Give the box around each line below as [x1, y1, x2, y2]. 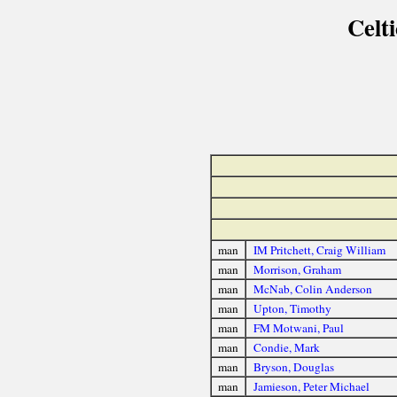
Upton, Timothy [253, 300, 331, 317]
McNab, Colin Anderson [253, 281, 372, 298]
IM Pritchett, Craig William [253, 242, 385, 259]
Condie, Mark [253, 339, 320, 356]
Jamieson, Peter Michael [253, 378, 370, 395]
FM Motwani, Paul [253, 320, 344, 337]
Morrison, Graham [253, 261, 341, 278]
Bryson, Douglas [253, 359, 334, 376]
